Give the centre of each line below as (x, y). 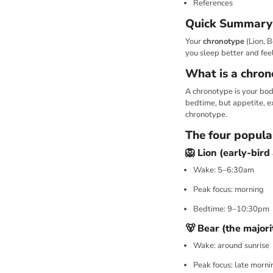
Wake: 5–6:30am (223, 170)
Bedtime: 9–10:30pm (231, 209)
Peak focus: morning (228, 190)
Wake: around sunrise (231, 246)
